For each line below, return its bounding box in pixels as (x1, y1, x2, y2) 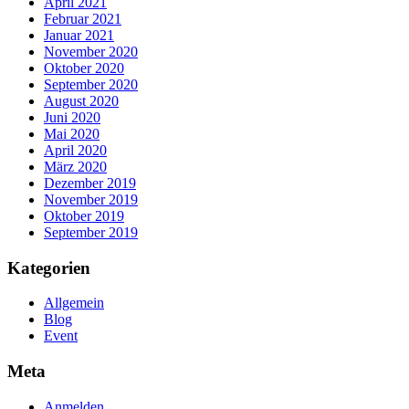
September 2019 (44, 225, 138, 241)
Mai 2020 (44, 126, 100, 142)
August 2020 (44, 93, 119, 110)
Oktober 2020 (44, 60, 124, 77)
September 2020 (44, 77, 138, 93)
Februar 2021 (44, 11, 121, 27)
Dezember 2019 (44, 175, 136, 192)
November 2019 (44, 192, 138, 208)
